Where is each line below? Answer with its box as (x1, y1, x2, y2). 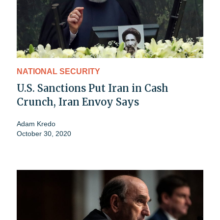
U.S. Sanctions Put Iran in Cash (17, 82, 168, 94)
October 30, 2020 (17, 129, 71, 137)
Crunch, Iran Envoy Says (17, 95, 139, 108)
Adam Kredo (17, 119, 55, 128)
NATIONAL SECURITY (17, 67, 100, 76)
